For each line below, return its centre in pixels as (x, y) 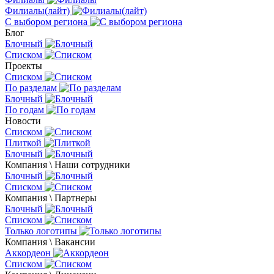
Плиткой (23, 143)
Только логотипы (41, 231)
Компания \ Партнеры (51, 198)
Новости (23, 121)
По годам (24, 110)
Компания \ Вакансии (50, 242)
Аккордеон (28, 253)
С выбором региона (46, 22)
